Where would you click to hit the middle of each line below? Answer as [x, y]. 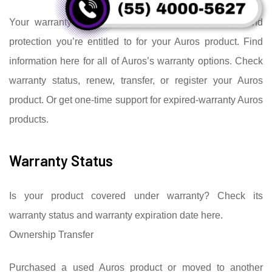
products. [29, 119]
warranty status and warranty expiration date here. [116, 215]
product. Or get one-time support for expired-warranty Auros [136, 100]
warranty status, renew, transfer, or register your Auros [136, 80]
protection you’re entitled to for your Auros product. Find [136, 41]
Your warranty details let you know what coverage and [136, 22]
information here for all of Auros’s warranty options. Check [136, 61]
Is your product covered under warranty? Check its [136, 195]
